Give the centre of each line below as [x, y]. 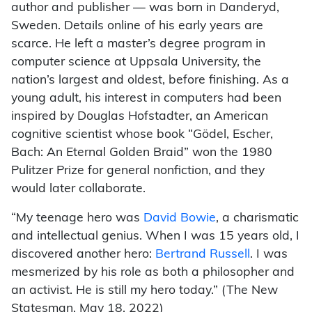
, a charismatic [257, 219]
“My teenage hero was [77, 219]
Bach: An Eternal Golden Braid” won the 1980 [142, 153]
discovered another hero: [83, 255]
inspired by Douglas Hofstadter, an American [140, 117]
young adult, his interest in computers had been [146, 99]
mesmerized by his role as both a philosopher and [153, 273]
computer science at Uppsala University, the [136, 63]
